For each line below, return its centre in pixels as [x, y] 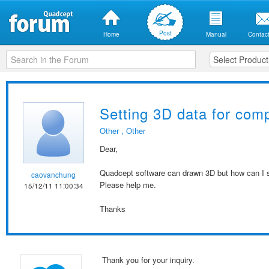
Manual [216, 34]
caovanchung [53, 175]
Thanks [113, 209]
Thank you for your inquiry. [148, 260]
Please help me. [128, 185]
